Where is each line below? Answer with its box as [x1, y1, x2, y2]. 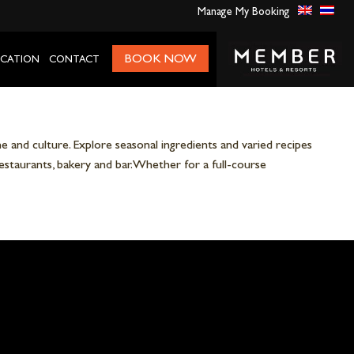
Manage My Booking [198, 5, 290, 18]
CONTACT [49, 53, 100, 65]
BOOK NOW [124, 51, 198, 66]
